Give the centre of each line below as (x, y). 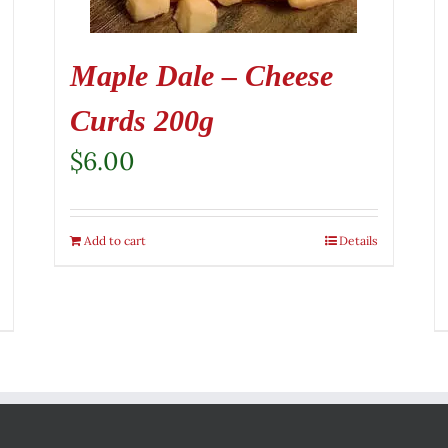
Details (358, 240)
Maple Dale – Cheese (201, 75)
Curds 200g (141, 120)
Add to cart (114, 240)
